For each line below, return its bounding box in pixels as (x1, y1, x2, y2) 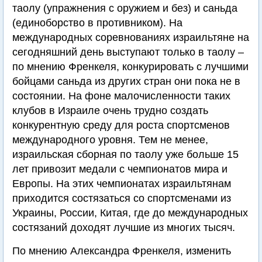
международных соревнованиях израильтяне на (12, 32, 249, 44)
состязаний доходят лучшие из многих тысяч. (12, 222, 235, 234)
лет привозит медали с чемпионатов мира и (12, 163, 227, 175)
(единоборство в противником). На (12, 17, 182, 29)
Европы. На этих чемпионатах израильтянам (12, 178, 231, 190)
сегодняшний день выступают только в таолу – (12, 46, 244, 58)
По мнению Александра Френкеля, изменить (12, 245, 231, 257)
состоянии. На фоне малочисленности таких (12, 90, 230, 102)
